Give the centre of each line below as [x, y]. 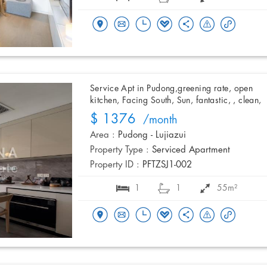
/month [157, 121]
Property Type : [119, 150]
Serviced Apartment [191, 150]
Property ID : [115, 165]
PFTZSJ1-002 [167, 165]
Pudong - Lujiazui [152, 136]
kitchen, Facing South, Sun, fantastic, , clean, [176, 101]
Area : [103, 136]
